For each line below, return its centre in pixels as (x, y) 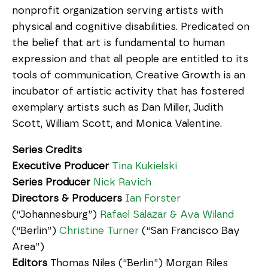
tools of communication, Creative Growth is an (129, 75)
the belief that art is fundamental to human (118, 43)
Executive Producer (60, 166)
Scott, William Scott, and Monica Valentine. (117, 124)
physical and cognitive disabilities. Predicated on (131, 27)
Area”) (28, 247)
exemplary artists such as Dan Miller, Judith (118, 107)
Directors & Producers (67, 198)
